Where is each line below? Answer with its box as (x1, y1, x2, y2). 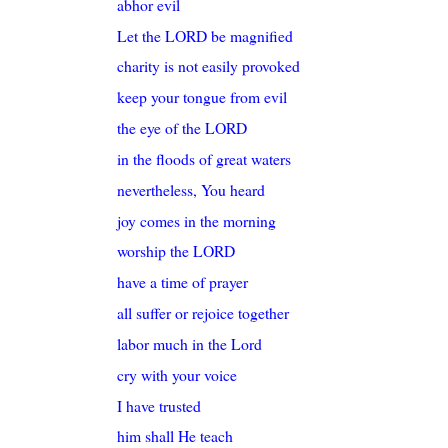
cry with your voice (117, 363, 238, 385)
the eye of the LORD (117, 117, 248, 139)
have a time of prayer (117, 271, 249, 293)
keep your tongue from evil (117, 86, 288, 108)
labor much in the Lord (117, 332, 263, 354)
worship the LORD (117, 240, 236, 262)
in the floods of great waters (117, 147, 292, 169)
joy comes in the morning (117, 209, 277, 231)
